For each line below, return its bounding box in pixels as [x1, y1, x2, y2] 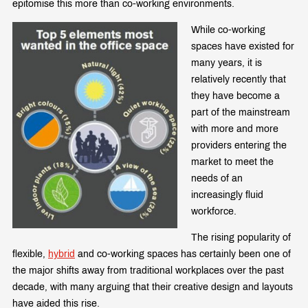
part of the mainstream [191, 107, 290, 118]
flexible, [12, 248, 48, 259]
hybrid [48, 248, 75, 259]
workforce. [191, 206, 236, 217]
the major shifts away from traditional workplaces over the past [12, 265, 284, 276]
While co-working [191, 24, 265, 35]
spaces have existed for [191, 41, 294, 52]
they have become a [191, 90, 280, 101]
